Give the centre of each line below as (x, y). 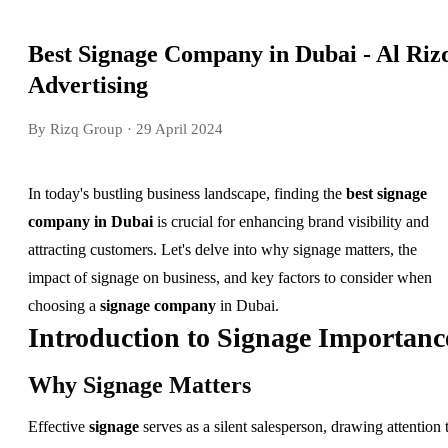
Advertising (88, 84)
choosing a (64, 305)
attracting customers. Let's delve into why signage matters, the (222, 249)
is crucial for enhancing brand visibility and (291, 221)
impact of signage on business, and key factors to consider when (230, 277)
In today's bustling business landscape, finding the (187, 193)
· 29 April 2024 (173, 128)
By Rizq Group (75, 128)
